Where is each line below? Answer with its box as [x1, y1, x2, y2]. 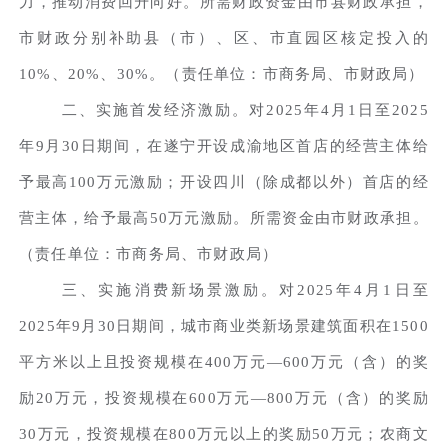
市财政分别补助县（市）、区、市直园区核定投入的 [19, 29, 429, 46]
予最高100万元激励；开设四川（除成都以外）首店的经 [19, 173, 429, 190]
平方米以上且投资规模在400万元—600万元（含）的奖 [19, 353, 429, 370]
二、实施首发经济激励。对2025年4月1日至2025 [62, 101, 429, 118]
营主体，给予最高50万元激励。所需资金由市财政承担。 [19, 209, 429, 226]
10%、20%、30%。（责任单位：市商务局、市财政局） [19, 65, 425, 82]
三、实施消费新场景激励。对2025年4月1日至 [62, 281, 429, 298]
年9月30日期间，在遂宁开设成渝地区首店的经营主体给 [19, 137, 429, 154]
